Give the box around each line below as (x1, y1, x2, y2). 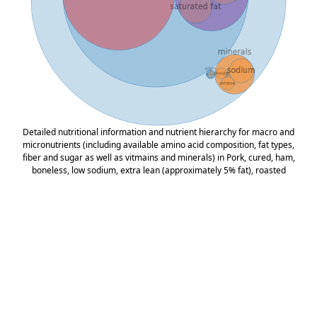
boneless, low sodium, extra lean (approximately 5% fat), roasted (31, 163, 286, 176)
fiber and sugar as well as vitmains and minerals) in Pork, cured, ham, (22, 151, 295, 163)
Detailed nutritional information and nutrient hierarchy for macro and (23, 125, 294, 138)
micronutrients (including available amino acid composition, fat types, (23, 138, 294, 151)
